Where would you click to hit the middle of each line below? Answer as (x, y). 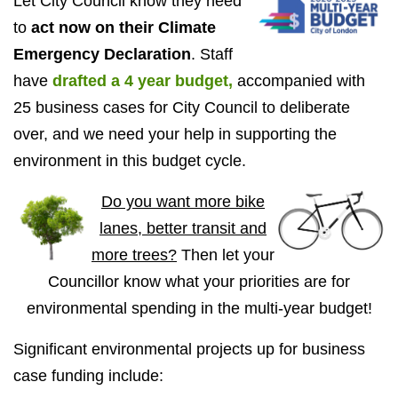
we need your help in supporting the (210, 134)
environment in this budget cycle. (130, 161)
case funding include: (88, 376)
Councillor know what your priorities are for (199, 282)
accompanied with (299, 81)
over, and (48, 134)
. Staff (212, 54)
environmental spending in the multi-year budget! (199, 308)
